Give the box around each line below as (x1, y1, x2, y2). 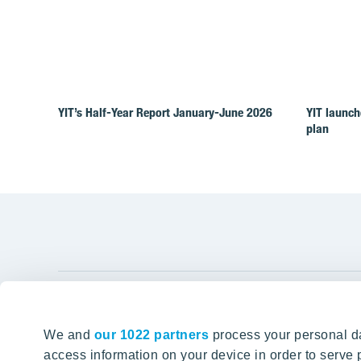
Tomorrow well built (58, 342, 150, 358)
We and (44, 328, 94, 342)
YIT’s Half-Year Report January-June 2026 (58, 105, 272, 121)
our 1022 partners (93, 328, 209, 342)
